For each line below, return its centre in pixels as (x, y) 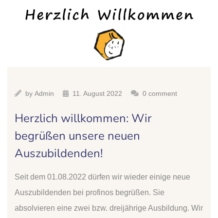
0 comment (160, 94)
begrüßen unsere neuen (77, 136)
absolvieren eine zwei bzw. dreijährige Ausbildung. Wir (109, 208)
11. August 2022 (97, 94)
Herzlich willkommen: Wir (83, 118)
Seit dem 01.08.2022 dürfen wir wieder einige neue (102, 177)
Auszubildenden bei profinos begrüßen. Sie (90, 193)
